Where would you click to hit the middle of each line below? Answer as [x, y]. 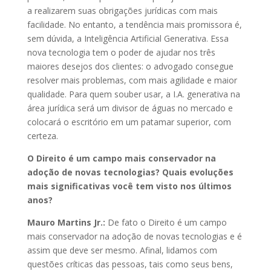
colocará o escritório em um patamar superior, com [129, 122]
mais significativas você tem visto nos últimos [129, 186]
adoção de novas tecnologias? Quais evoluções [130, 172]
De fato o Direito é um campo [167, 223]
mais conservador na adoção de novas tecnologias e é [134, 237]
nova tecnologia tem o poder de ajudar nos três [121, 53]
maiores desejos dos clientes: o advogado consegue [130, 67]
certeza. [42, 136]
